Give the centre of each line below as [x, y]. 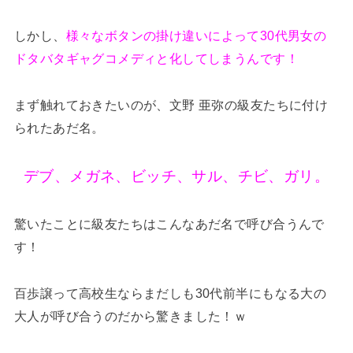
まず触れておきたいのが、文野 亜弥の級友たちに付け [171, 105]
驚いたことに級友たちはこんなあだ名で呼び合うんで [169, 224]
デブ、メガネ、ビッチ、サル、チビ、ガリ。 [176, 176]
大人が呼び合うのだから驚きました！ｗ [130, 316]
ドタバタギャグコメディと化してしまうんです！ [156, 59]
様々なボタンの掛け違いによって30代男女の [196, 36]
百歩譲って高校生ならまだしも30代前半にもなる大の [170, 294]
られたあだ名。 [59, 128]
